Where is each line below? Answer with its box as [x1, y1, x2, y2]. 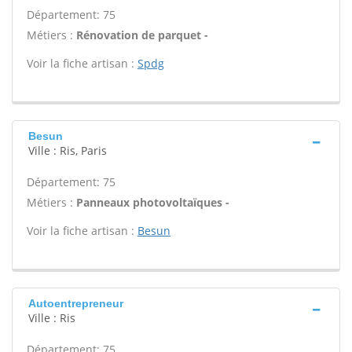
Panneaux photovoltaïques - [76, 195, 229, 210]
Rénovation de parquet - [76, 27, 208, 42]
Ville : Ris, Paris [28, 143, 107, 158]
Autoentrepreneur [28, 297, 123, 310]
